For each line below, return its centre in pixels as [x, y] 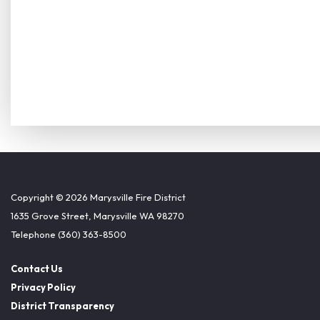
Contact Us [37, 268]
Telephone [33, 234]
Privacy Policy [43, 287]
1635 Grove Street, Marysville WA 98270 [97, 215]
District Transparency [62, 305]
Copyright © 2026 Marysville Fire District [98, 197]
